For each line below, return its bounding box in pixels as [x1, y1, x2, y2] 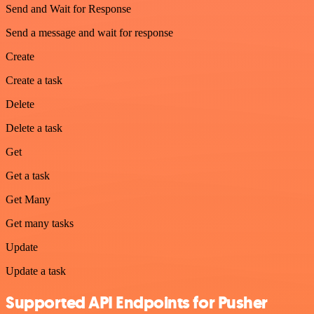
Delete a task [6, 122, 62, 135]
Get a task [6, 170, 50, 182]
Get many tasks [6, 217, 74, 230]
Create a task [6, 74, 62, 87]
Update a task [6, 265, 66, 278]
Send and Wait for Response [6, 3, 131, 15]
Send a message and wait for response [6, 27, 173, 39]
